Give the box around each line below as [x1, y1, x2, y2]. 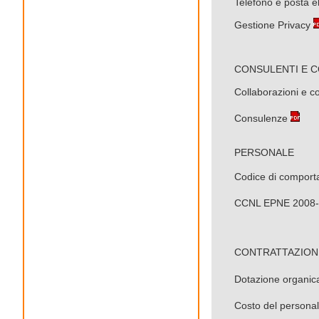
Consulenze [234, 113, 288, 124]
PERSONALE [211, 147, 294, 158]
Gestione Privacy [234, 19, 310, 31]
